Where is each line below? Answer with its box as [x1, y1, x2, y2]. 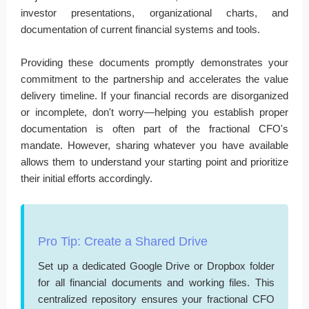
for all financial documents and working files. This [38, 276, 275, 288]
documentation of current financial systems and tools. [21, 23, 260, 35]
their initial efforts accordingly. [21, 172, 152, 184]
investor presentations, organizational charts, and [21, 6, 288, 19]
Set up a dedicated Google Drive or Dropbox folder [38, 259, 275, 272]
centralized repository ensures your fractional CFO [38, 292, 275, 305]
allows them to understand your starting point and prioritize [21, 155, 288, 168]
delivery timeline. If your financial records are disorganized [21, 89, 288, 101]
